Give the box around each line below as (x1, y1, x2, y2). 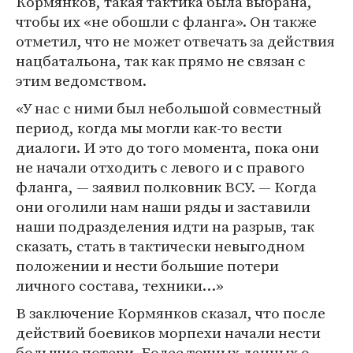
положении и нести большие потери (16, 255, 279, 276)
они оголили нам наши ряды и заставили (16, 196, 310, 217)
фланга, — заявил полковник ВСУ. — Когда (16, 176, 317, 197)
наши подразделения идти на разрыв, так (16, 216, 314, 236)
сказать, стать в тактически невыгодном (16, 236, 305, 256)
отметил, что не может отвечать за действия (16, 31, 335, 51)
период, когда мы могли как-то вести (16, 117, 282, 138)
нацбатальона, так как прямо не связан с (16, 50, 306, 71)
